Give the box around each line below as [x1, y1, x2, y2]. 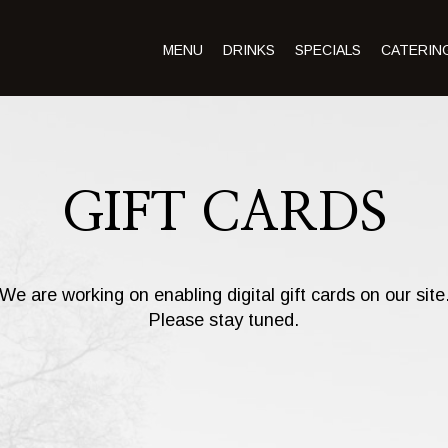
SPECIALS [295, 42, 361, 58]
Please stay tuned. [149, 310, 299, 330]
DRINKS [223, 42, 275, 58]
